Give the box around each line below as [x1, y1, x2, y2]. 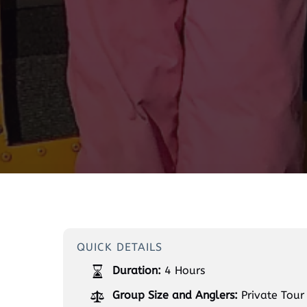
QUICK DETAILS [77, 241, 162, 254]
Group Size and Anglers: [112, 288, 238, 302]
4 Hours [164, 264, 205, 278]
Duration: [112, 264, 161, 278]
